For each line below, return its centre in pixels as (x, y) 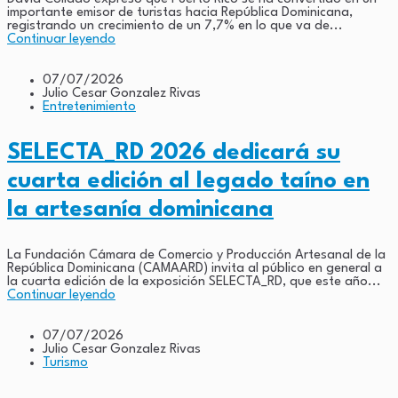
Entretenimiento (89, 107)
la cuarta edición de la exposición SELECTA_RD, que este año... (194, 282)
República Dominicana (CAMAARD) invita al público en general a (195, 268)
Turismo (65, 362)
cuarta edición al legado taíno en (188, 181)
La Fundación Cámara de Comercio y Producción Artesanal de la (196, 255)
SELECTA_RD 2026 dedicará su (174, 152)
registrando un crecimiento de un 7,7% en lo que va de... (175, 26)
